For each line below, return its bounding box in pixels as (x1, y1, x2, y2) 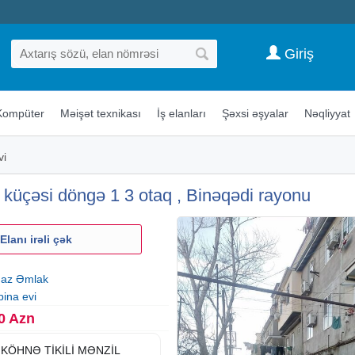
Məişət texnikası (59, 106, 141, 120)
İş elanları (156, 106, 206, 120)
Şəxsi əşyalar (221, 106, 288, 120)
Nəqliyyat (303, 106, 350, 120)
